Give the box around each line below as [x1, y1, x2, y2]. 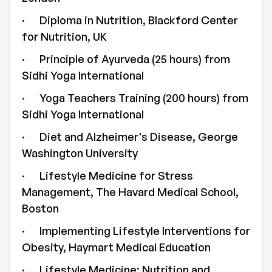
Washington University [22, 146, 138, 160]
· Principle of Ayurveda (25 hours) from [22, 52, 230, 66]
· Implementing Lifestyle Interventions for [22, 224, 250, 237]
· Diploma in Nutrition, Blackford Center [22, 13, 238, 27]
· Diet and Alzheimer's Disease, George [22, 130, 238, 143]
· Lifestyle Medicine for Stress [22, 169, 193, 182]
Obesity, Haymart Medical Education [22, 240, 211, 254]
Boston [22, 202, 59, 215]
